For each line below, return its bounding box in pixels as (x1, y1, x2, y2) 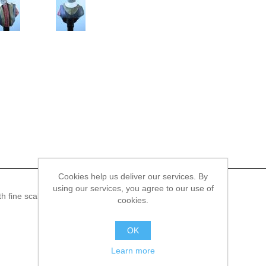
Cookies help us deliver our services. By (58, 171, 208, 181)
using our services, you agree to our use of (52, 183, 214, 193)
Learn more (111, 245, 155, 255)
